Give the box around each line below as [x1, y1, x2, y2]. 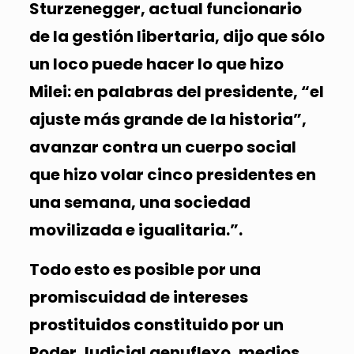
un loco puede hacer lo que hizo [28, 52, 284, 75]
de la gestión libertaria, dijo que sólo [28, 24, 325, 47]
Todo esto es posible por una [28, 258, 261, 281]
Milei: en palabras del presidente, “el [28, 80, 324, 103]
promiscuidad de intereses [28, 285, 248, 308]
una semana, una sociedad [28, 190, 250, 213]
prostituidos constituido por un [28, 313, 284, 336]
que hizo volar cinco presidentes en [28, 163, 316, 186]
